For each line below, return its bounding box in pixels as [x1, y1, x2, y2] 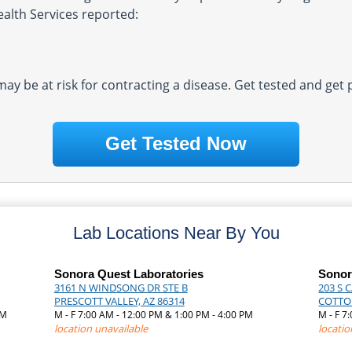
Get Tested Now [105, 133, 247, 154]
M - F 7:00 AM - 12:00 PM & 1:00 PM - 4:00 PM [53, 308, 253, 321]
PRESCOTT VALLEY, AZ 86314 [53, 294, 185, 308]
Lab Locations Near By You [72, 223, 280, 243]
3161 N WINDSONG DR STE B [53, 280, 188, 295]
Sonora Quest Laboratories [53, 267, 203, 280]
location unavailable [53, 321, 148, 335]
